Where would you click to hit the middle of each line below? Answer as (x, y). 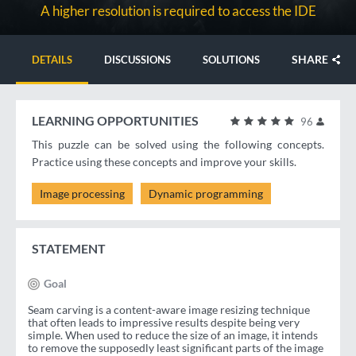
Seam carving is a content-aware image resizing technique (169, 310)
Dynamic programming (206, 194)
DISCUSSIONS (137, 60)
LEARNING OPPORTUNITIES (115, 121)
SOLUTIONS (231, 60)
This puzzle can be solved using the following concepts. (178, 145)
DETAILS (52, 60)
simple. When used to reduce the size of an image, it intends (173, 335)
